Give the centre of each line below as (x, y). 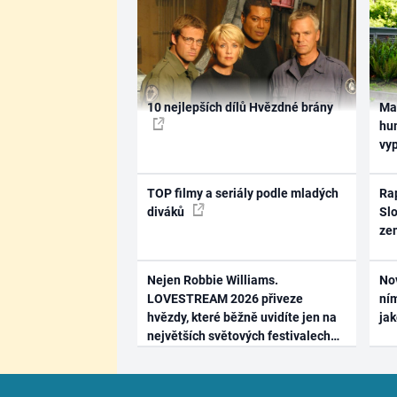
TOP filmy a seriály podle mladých (242, 194)
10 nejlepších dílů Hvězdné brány (240, 107)
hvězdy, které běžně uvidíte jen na (241, 317)
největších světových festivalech (238, 335)
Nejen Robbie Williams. (212, 280)
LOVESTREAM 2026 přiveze (225, 298)
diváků (167, 212)
